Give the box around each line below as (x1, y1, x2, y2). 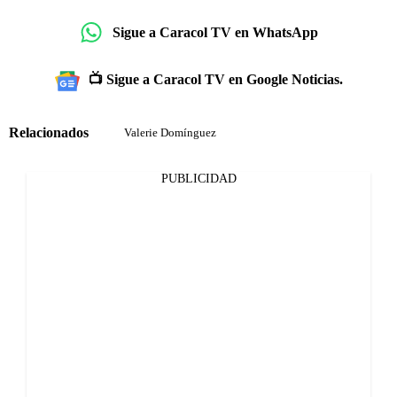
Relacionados (9, 124, 89, 140)
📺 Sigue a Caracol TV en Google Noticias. (88, 72, 343, 88)
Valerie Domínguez (124, 126, 216, 140)
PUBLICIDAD (160, 172, 237, 186)
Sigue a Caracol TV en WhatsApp (113, 24, 318, 40)
